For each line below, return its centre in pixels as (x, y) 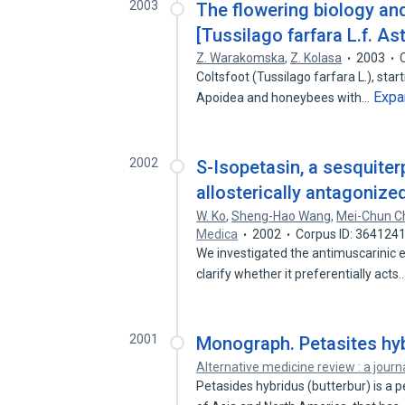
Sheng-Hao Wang (282, 216)
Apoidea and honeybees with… (285, 98)
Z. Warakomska (241, 58)
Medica (217, 234)
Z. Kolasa (316, 58)
